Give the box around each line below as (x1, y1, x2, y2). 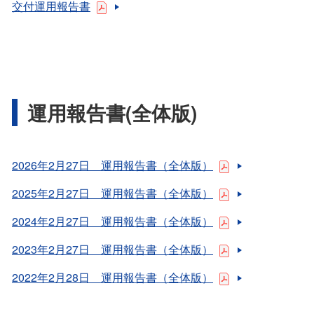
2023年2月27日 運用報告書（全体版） (12, 241, 213, 258)
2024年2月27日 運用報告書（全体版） (12, 213, 213, 230)
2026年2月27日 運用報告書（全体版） (12, 157, 213, 174)
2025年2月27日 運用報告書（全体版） (12, 185, 213, 202)
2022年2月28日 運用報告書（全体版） (12, 269, 213, 286)
